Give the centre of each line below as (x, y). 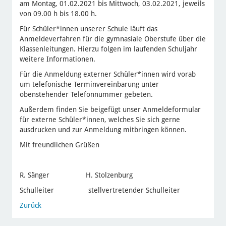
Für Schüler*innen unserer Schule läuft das (88, 29)
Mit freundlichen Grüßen (59, 145)
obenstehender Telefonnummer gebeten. (86, 95)
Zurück (30, 206)
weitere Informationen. (57, 59)
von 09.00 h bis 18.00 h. (58, 14)
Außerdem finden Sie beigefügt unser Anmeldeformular (110, 110)
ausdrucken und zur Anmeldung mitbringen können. (103, 130)
